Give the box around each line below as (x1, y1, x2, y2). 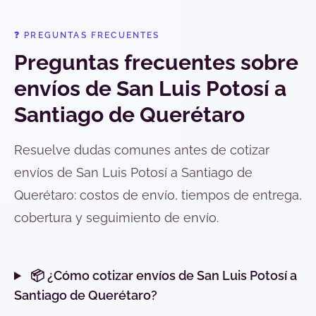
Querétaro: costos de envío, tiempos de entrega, (14, 188, 302, 203)
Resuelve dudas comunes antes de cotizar (14, 142, 269, 158)
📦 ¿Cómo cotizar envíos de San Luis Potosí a (28, 268, 298, 284)
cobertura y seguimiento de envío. (14, 210, 219, 226)
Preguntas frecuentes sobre (14, 50, 298, 75)
